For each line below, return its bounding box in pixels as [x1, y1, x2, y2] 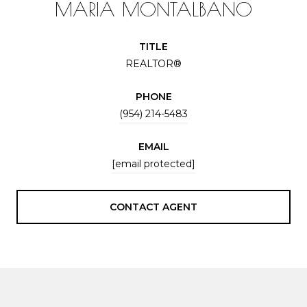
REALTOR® [125, 57, 182, 70]
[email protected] [112, 157, 195, 170]
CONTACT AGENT [110, 200, 197, 213]
